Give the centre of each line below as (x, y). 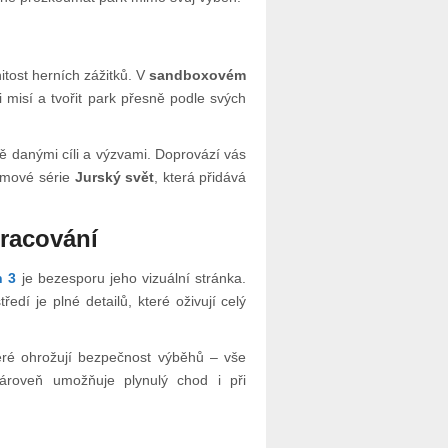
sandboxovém (198, 75)
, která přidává (200, 177)
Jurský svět (114, 177)
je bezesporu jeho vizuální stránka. (131, 278)
